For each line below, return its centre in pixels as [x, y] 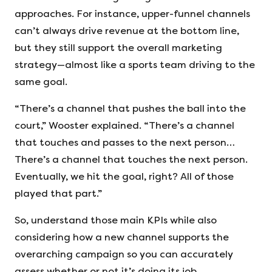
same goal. [42, 82]
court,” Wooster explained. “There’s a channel [124, 125]
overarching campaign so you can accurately [124, 254]
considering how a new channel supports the [122, 237]
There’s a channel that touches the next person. [131, 159]
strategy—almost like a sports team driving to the [135, 65]
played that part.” [61, 193]
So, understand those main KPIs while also [116, 220]
